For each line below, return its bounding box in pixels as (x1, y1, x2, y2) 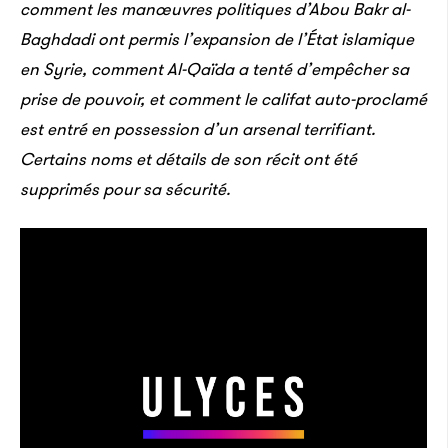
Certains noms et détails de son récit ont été (20, 147, 357, 171)
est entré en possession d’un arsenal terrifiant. (20, 117, 375, 141)
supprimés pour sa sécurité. (20, 177, 230, 201)
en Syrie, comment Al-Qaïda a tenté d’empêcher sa (20, 57, 409, 81)
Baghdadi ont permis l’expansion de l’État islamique (20, 27, 414, 51)
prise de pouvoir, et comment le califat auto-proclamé (20, 87, 427, 111)
